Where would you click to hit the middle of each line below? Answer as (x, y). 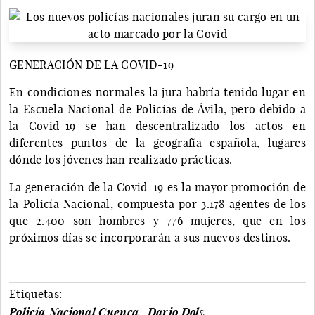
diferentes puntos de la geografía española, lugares (157, 142)
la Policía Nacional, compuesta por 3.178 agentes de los (157, 204)
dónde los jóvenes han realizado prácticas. (121, 159)
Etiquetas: (36, 294)
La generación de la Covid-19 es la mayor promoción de (157, 187)
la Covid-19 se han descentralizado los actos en (157, 126)
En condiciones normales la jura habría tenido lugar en (157, 92)
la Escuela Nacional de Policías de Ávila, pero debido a (157, 109)
